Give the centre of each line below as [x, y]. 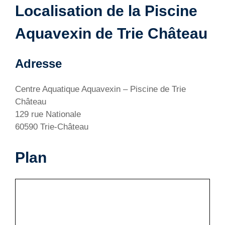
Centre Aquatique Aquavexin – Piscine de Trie [100, 89]
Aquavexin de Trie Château [111, 34]
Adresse [38, 64]
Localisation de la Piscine [106, 11]
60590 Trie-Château [52, 127]
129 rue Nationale [48, 115]
